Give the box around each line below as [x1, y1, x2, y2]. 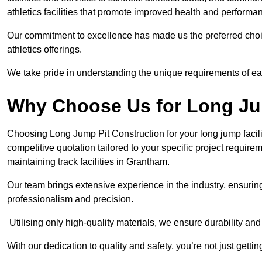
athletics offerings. [7, 44, 82, 55]
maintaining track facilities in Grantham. [7, 157, 170, 167]
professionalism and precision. [7, 194, 133, 205]
